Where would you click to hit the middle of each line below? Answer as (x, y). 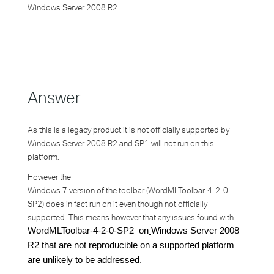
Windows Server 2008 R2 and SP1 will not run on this (121, 143)
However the (49, 177)
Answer (54, 97)
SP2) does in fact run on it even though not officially (117, 204)
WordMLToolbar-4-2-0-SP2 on (88, 231)
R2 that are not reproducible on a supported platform (131, 245)
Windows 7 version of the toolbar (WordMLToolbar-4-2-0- (129, 190)
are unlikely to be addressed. (85, 260)
